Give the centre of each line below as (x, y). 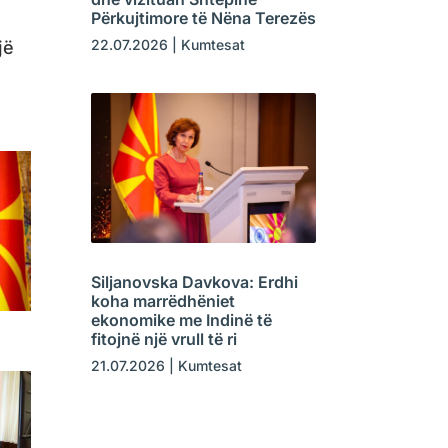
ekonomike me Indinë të (181, 319)
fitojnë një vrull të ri (163, 338)
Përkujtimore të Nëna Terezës (203, 17)
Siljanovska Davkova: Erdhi (194, 281)
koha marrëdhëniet (162, 300)
